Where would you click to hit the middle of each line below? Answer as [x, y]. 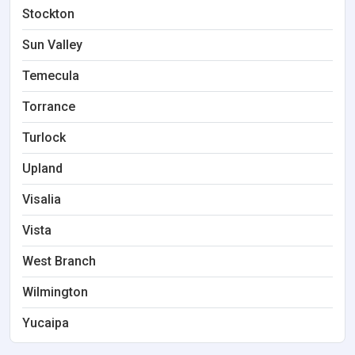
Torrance [49, 107]
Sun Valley [52, 45]
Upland [42, 168]
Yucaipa [46, 323]
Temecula [51, 76]
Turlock [44, 137]
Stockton [48, 14]
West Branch [59, 261]
